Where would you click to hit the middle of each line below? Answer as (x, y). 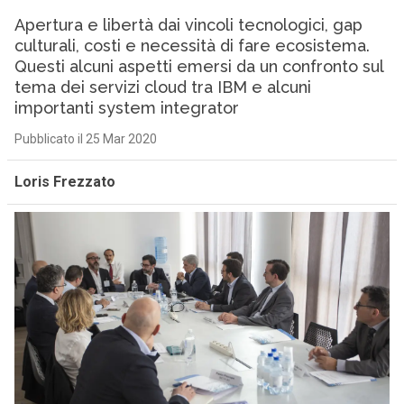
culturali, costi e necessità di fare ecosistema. (192, 46)
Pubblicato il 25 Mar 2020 (85, 139)
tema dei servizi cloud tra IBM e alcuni (162, 87)
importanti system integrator (126, 108)
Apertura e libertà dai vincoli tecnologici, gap (188, 25)
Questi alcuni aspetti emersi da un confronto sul (198, 66)
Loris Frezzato (64, 182)
